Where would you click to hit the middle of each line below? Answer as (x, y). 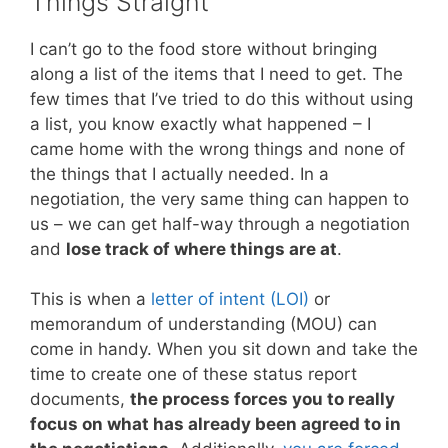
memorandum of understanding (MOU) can (203, 324)
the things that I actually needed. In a (179, 173)
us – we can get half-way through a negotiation (220, 223)
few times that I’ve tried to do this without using (221, 98)
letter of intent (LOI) (230, 299)
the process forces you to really (262, 399)
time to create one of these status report (193, 374)
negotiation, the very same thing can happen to (219, 198)
